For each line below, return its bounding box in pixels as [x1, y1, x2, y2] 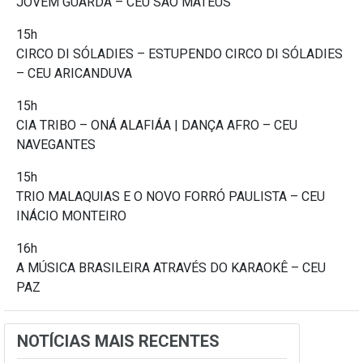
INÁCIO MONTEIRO [16, 207, 126, 224]
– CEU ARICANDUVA [16, 65, 132, 81]
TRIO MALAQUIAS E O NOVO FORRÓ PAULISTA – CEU [16, 188, 325, 204]
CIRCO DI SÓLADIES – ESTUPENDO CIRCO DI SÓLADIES [16, 45, 343, 62]
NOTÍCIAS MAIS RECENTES [17, 331, 220, 351]
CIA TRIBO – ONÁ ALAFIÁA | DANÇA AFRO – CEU [16, 117, 297, 133]
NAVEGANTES [16, 136, 96, 152]
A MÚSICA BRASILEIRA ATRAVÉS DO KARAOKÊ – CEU [16, 259, 326, 275]
